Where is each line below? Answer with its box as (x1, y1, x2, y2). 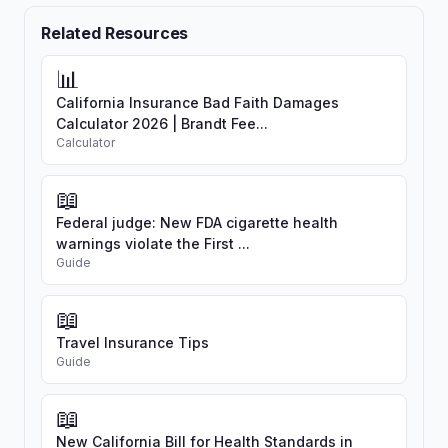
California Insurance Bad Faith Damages (56, 94, 339, 112)
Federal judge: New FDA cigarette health (56, 214, 338, 232)
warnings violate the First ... (56, 235, 250, 253)
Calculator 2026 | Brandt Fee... (56, 115, 268, 133)
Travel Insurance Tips (56, 334, 209, 352)
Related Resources (41, 23, 189, 44)
